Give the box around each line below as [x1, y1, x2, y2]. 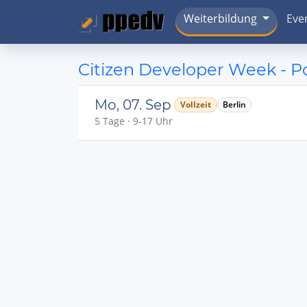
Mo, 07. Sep [95, 97, 171, 113]
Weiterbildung [184, 11, 258, 27]
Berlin [223, 99, 247, 110]
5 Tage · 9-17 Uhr [95, 114, 173, 127]
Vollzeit [180, 99, 211, 110]
